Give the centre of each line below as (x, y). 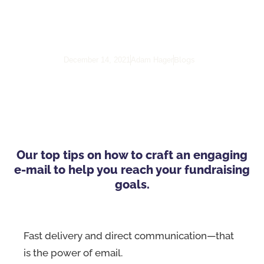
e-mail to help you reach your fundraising (132, 169)
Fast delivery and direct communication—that (129, 235)
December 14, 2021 (97, 60)
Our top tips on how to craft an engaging (132, 155)
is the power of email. (73, 253)
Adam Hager (152, 60)
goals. (132, 184)
